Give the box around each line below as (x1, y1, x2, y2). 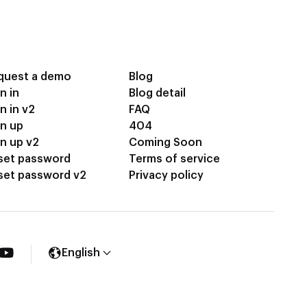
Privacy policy (128, 170, 204, 181)
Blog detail (128, 88, 186, 99)
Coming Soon (128, 137, 202, 148)
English (61, 247, 100, 258)
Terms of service (128, 153, 220, 164)
